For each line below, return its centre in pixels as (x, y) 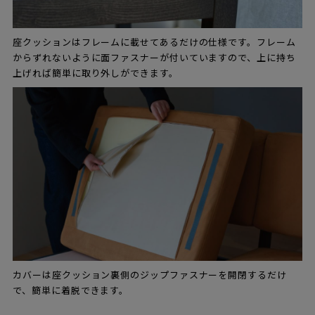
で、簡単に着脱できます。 (71, 291)
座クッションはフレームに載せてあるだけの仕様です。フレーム (154, 43)
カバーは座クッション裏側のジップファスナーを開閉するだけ (150, 276)
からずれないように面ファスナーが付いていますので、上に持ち (154, 58)
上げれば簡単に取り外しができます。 (96, 74)
